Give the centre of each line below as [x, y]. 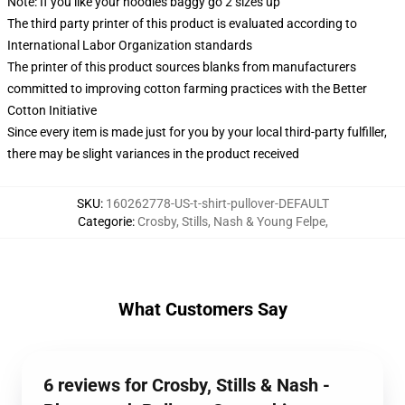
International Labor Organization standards [130, 45]
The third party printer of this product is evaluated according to [182, 24]
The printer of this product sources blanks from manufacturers [182, 67]
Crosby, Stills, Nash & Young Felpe [231, 221]
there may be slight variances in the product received [153, 154]
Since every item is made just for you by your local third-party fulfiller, [197, 132]
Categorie [104, 221]
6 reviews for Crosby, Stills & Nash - [187, 385]
